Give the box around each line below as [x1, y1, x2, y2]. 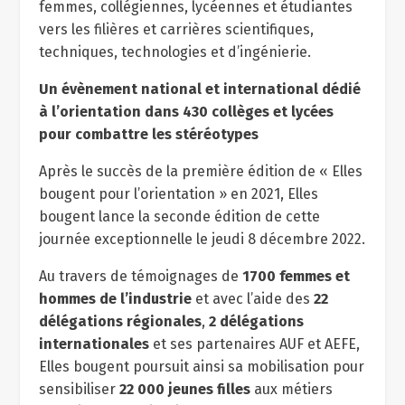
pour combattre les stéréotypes [38, 126, 259, 143]
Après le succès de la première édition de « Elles [38, 163, 363, 180]
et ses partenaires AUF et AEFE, [152, 335, 360, 353]
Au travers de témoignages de [38, 268, 242, 285]
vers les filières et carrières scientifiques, [38, 21, 314, 38]
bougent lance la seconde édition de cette [38, 208, 320, 225]
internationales [38, 335, 153, 353]
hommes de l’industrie [38, 290, 192, 307]
